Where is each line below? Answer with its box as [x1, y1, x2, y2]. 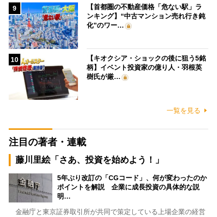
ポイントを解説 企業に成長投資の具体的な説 [57, 183, 200, 191]
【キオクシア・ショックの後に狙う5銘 [87, 54, 206, 62]
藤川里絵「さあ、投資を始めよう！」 [15, 155, 164, 165]
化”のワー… [87, 21, 124, 30]
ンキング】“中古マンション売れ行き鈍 [87, 12, 206, 20]
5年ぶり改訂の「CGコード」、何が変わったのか [57, 174, 207, 182]
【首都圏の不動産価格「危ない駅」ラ [87, 3, 202, 11]
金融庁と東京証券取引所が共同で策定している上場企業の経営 [8, 208, 205, 216]
